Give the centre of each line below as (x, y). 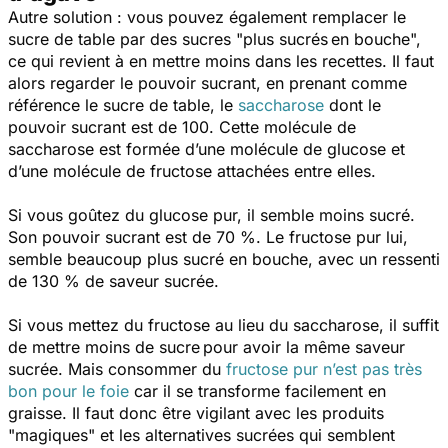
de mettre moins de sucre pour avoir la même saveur (206, 346)
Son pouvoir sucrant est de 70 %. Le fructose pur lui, (208, 236)
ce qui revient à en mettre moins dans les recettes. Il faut (221, 60)
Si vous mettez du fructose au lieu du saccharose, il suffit (223, 324)
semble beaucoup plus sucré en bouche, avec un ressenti (224, 258)
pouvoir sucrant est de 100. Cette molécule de (182, 126)
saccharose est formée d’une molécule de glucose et (206, 148)
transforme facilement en (289, 390)
